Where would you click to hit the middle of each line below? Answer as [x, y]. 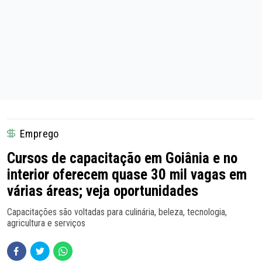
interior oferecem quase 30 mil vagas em [127, 174]
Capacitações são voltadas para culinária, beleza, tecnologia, [117, 212]
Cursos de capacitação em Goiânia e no [122, 158]
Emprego [39, 133]
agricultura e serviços [46, 223]
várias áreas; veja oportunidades [103, 191]
